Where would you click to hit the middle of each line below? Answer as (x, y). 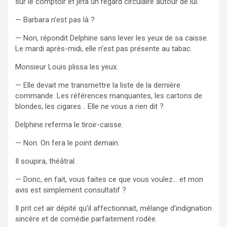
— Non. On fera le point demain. (67, 143)
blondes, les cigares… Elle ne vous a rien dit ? (89, 106)
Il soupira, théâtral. (46, 161)
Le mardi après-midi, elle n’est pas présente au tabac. (104, 48)
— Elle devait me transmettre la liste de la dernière (98, 85)
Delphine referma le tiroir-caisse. (69, 124)
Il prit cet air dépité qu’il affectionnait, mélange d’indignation (113, 208)
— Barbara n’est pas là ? (55, 20)
